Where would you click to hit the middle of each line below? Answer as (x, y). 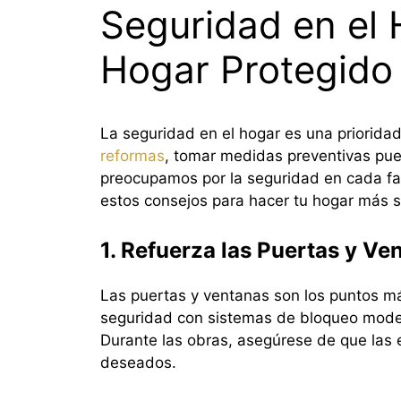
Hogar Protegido (247, 69)
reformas (132, 155)
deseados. (138, 363)
